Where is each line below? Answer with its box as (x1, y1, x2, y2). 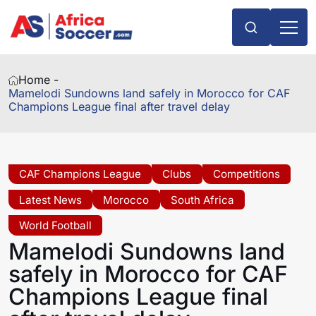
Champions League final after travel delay (8, 99, 230, 114)
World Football (19, 218, 92, 232)
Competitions (212, 167, 280, 181)
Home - (18, 73, 59, 87)
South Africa (170, 193, 234, 207)
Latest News (19, 193, 83, 207)
